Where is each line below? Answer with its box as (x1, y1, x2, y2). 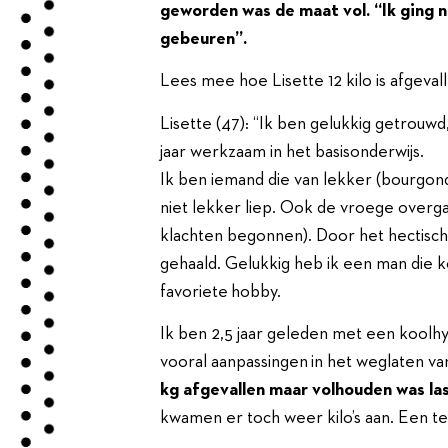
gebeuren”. (160, 29, 247, 48)
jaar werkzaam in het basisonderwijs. (160, 142, 424, 161)
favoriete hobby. (160, 282, 281, 301)
